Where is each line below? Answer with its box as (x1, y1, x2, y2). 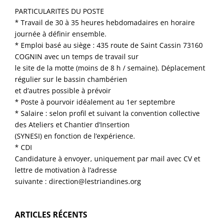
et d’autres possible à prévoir (15, 85, 111, 95)
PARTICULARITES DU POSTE (15, 6, 105, 16)
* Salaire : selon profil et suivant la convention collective (15, 108, 200, 118)
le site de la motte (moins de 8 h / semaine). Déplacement (15, 63, 206, 73)
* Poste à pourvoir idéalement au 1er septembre (15, 97, 176, 107)
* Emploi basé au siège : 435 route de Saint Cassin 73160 (15, 40, 203, 50)
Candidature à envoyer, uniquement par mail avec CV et (15, 153, 201, 163)
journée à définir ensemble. (15, 29, 107, 38)
